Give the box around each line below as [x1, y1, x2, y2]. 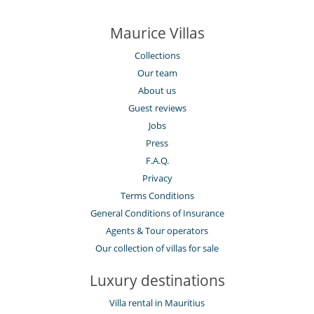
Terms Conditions [120, 189, 194, 202]
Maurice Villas [109, 22, 205, 43]
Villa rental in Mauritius [109, 296, 205, 309]
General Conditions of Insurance [90, 206, 224, 219]
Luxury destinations [89, 270, 225, 290]
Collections [134, 48, 180, 62]
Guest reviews [128, 101, 186, 114]
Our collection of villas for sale [95, 241, 219, 254]
